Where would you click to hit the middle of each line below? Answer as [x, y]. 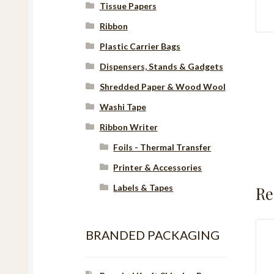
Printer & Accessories [158, 167]
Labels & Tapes [143, 187]
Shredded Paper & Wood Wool [162, 87]
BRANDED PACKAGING [153, 235]
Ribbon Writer [128, 127]
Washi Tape [123, 107]
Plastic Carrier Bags [140, 46]
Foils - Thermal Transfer [162, 147]
